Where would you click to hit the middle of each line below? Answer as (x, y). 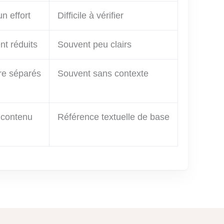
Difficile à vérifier (90, 16)
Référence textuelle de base (113, 117)
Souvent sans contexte (103, 74)
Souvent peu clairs (94, 45)
